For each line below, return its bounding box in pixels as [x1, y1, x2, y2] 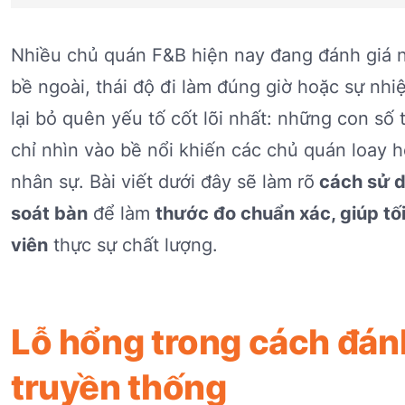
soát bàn [11, 202, 88, 225]
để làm [88, 202, 155, 225]
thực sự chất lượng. [48, 234, 218, 257]
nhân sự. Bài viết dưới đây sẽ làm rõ [11, 171, 315, 193]
